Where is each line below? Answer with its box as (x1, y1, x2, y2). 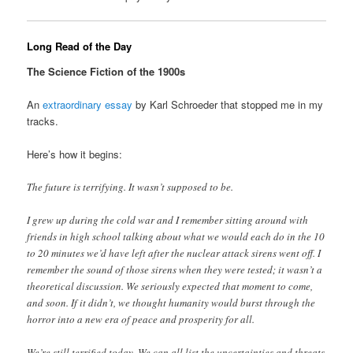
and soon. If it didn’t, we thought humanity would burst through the (27, 295, 316, 310)
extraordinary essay (43, 96, 133, 112)
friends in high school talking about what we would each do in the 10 (27, 229, 325, 244)
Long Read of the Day (27, 39, 132, 54)
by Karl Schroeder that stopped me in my (132, 96, 324, 112)
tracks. (27, 113, 59, 128)
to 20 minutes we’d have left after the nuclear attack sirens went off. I (27, 246, 321, 261)
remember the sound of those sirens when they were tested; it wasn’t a (27, 262, 323, 277)
